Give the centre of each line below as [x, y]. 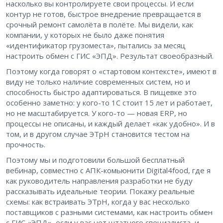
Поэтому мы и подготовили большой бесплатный [95, 160]
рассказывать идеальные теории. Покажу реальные [100, 191]
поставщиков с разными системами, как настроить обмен [109, 212]
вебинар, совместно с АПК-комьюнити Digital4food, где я [108, 170]
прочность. [26, 144]
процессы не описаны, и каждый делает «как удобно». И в [111, 123]
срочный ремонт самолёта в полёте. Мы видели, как [100, 24]
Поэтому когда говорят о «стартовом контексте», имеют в [111, 71]
